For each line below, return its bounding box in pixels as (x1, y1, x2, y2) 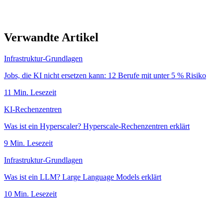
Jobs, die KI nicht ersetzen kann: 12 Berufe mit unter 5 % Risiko (4, 71, 206, 80)
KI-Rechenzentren (4, 105, 62, 113)
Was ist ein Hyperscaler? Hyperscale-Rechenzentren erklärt (4, 122, 190, 130)
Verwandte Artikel (4, 31, 99, 44)
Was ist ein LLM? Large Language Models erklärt (4, 173, 161, 181)
